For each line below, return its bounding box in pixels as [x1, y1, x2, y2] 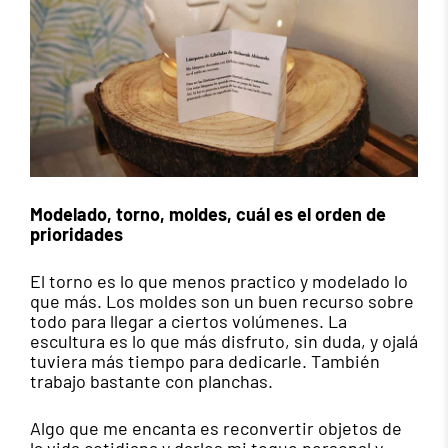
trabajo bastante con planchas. [30, 369, 273, 392]
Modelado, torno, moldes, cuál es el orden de [30, 202, 386, 225]
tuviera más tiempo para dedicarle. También [30, 349, 380, 372]
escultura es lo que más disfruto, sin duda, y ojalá [30, 329, 418, 352]
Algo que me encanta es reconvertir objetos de [30, 416, 402, 439]
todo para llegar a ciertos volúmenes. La [30, 309, 347, 332]
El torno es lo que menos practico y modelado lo [30, 269, 408, 292]
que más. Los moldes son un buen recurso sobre [30, 289, 414, 312]
